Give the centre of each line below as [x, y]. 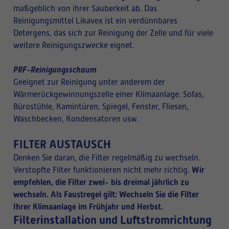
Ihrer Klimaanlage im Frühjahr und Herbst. [88, 207]
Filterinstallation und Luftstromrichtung [112, 220]
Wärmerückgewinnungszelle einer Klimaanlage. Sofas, [109, 95]
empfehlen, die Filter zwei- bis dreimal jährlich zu [101, 182]
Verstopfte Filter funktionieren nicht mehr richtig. [102, 170]
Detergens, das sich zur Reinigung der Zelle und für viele [113, 33]
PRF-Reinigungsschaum [55, 70]
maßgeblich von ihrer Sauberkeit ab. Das [85, 9]
